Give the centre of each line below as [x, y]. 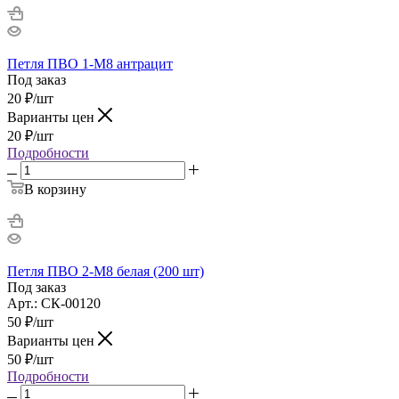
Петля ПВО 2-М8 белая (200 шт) [106, 271]
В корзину [55, 189]
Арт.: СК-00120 [54, 303]
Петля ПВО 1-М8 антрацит [90, 63]
